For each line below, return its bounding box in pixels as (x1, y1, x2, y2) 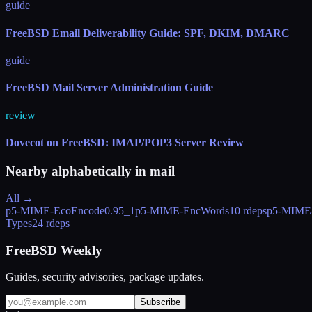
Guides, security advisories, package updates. (6, 271, 204, 283)
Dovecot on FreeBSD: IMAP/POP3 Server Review (6, 136, 244, 148)
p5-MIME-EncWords (135, 204, 229, 217)
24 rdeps (32, 217, 70, 229)
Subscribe (140, 297, 180, 308)
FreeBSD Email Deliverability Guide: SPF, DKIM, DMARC (6, 26, 290, 39)
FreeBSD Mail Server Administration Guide (6, 81, 213, 94)
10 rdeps (229, 204, 267, 217)
